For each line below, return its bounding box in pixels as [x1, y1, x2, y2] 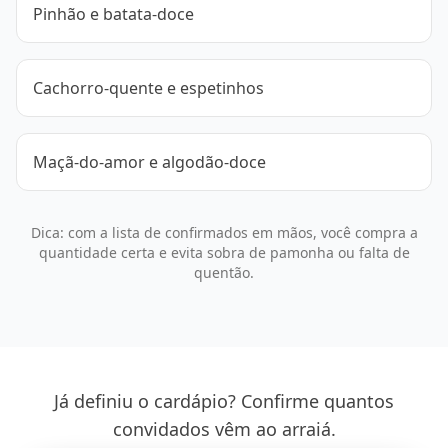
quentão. [194, 263, 254, 283]
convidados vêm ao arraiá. [112, 417, 336, 442]
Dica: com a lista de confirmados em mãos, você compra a [30, 223, 418, 243]
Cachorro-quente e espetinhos [33, 77, 264, 100]
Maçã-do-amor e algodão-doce [33, 151, 266, 174]
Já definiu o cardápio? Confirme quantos [54, 389, 394, 414]
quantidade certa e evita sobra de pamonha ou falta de [38, 243, 410, 263]
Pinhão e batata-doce [33, 3, 194, 26]
